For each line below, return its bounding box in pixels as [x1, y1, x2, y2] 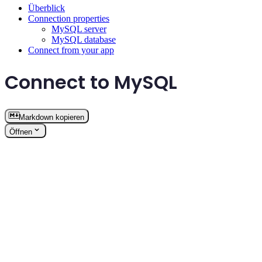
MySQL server [51, 24, 106, 35]
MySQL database [51, 35, 116, 45]
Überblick [28, 3, 65, 13]
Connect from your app [28, 45, 114, 56]
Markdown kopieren [19, 113, 84, 122]
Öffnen [9, 127, 32, 137]
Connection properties [28, 13, 109, 24]
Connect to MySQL [5, 68, 177, 95]
